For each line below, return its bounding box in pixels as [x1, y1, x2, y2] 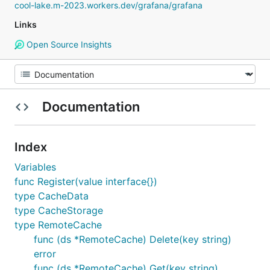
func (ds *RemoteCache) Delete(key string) [34, 233, 231, 245]
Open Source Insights [24, 39, 111, 49]
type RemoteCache [14, 219, 102, 231]
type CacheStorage [14, 204, 103, 216]
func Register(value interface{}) [14, 175, 157, 187]
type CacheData [14, 190, 89, 202]
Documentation [39, 99, 143, 115]
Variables [14, 161, 56, 173]
